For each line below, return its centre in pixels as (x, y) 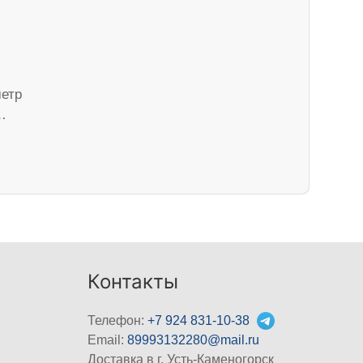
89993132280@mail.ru (194, 340)
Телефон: (118, 320)
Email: (108, 340)
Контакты (133, 281)
